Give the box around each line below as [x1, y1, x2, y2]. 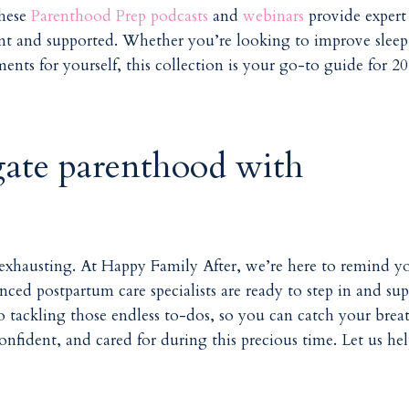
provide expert [304, 5, 407, 27]
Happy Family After [101, 255, 237, 277]
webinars [243, 5, 305, 27]
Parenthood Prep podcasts [31, 5, 209, 27]
